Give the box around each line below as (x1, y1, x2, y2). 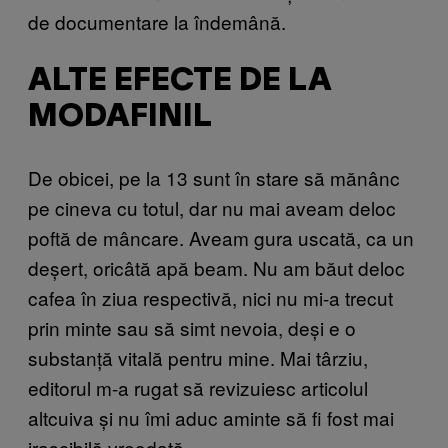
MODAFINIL (28, 102, 212, 132)
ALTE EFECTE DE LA (28, 66, 332, 96)
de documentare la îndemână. (28, 8, 286, 36)
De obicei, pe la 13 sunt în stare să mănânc (28, 163, 400, 191)
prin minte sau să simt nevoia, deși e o (28, 313, 356, 341)
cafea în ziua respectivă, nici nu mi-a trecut (28, 283, 393, 311)
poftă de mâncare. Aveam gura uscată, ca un (28, 223, 414, 251)
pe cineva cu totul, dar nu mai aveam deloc (28, 193, 396, 221)
